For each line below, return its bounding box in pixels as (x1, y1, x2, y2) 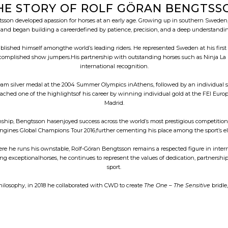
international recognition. (79, 62, 149, 70)
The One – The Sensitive (144, 181, 212, 189)
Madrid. (104, 99, 124, 106)
